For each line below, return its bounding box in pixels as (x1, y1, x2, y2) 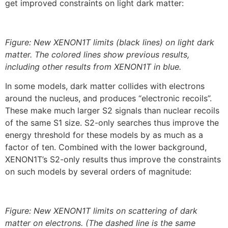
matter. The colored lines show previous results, (5, 49, 189, 60)
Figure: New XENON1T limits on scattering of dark (5, 205, 197, 216)
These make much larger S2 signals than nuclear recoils (5, 105, 219, 116)
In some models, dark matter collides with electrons (5, 81, 205, 92)
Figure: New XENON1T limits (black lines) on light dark (5, 37, 214, 47)
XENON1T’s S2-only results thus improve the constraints (5, 154, 221, 165)
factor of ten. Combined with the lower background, (5, 142, 207, 153)
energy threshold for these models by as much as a (5, 130, 203, 140)
